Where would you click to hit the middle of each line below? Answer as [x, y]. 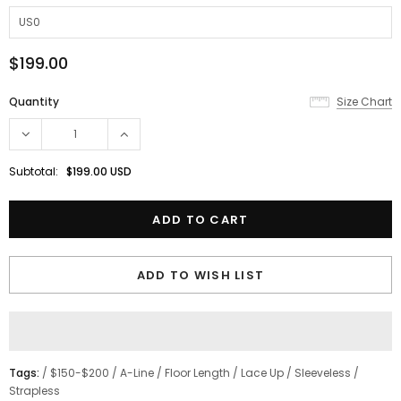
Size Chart [364, 102]
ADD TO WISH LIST [200, 276]
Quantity [34, 102]
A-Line [137, 373]
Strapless [34, 391]
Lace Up [262, 373]
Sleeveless [323, 373]
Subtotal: [34, 172]
